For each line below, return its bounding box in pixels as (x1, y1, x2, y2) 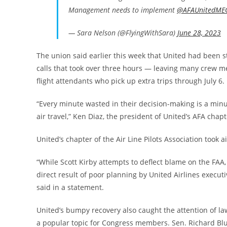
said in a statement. (36, 182, 104, 192)
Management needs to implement (68, 5, 177, 15)
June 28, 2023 (177, 28, 221, 37)
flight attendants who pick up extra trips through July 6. (36, 76, 224, 86)
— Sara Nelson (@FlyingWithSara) (68, 28, 177, 37)
